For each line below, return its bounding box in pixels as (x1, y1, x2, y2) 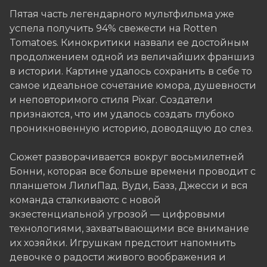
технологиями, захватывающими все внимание (10, 223, 249, 234)
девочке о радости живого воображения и (10, 252, 226, 263)
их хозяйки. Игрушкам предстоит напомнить (10, 237, 236, 249)
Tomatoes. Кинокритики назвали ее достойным (10, 37, 249, 48)
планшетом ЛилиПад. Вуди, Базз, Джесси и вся (10, 180, 248, 191)
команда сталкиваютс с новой (10, 194, 161, 206)
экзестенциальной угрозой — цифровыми (10, 209, 225, 220)
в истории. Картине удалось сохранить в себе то (10, 66, 252, 77)
